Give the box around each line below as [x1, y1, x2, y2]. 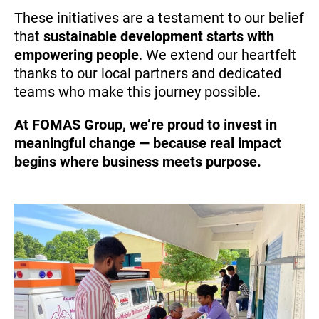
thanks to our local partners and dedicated [14, 64, 281, 82]
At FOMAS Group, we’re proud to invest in [14, 115, 277, 133]
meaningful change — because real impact [14, 134, 281, 152]
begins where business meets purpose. [14, 152, 261, 170]
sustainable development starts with [43, 27, 274, 45]
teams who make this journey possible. [14, 83, 261, 100]
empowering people [14, 46, 139, 63]
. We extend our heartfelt [139, 46, 296, 63]
